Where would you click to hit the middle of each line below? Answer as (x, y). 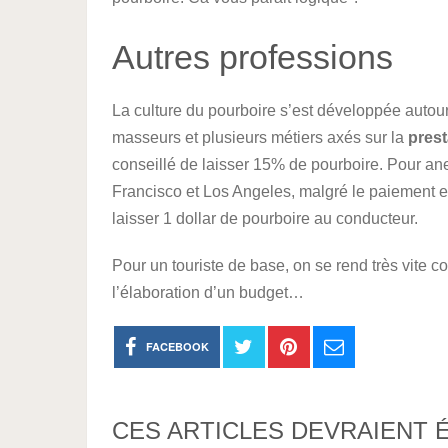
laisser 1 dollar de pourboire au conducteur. (265, 218)
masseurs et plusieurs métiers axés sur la (260, 137)
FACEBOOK (177, 346)
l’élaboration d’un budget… (208, 292)
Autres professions (252, 57)
